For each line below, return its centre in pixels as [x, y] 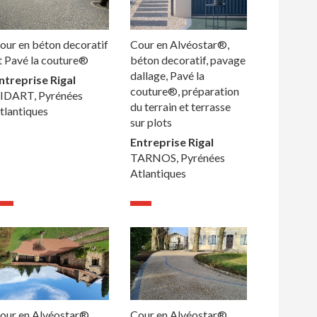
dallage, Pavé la [167, 76]
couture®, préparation [184, 91]
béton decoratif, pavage [188, 60]
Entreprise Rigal [172, 142]
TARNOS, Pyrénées [177, 158]
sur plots [151, 122]
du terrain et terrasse [180, 107]
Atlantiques [158, 173]
